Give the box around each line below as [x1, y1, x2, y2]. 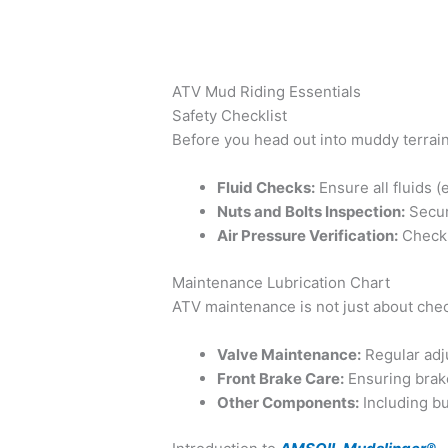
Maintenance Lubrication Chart [172, 272, 391, 292]
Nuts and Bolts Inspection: [217, 202, 406, 222]
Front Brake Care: [217, 368, 345, 388]
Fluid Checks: [217, 178, 316, 198]
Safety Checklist [172, 106, 288, 126]
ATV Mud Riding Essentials [172, 82, 362, 102]
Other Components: [217, 392, 360, 412]
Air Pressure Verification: [217, 226, 399, 246]
